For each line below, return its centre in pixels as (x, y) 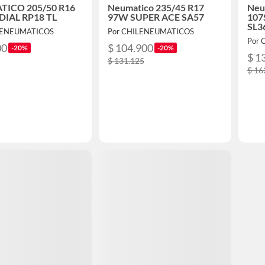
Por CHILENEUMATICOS (151, 32)
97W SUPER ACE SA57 (156, 17)
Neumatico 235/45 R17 (156, 8)
